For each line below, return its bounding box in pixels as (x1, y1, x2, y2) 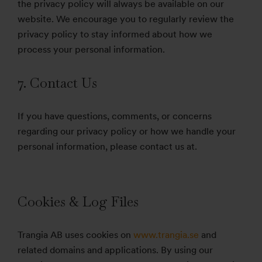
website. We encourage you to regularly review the (18, 13, 234, 25)
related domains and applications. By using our (18, 244, 213, 256)
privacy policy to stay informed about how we (18, 29, 212, 40)
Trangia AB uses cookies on (18, 229, 133, 240)
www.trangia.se (133, 229, 199, 240)
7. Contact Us (18, 74, 97, 92)
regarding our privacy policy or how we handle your (18, 126, 236, 137)
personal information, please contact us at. (18, 141, 197, 152)
